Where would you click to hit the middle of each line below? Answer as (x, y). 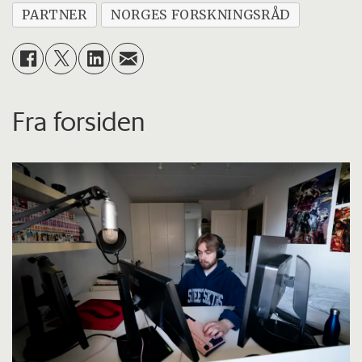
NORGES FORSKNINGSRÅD (200, 15)
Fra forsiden (79, 122)
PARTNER (55, 15)
